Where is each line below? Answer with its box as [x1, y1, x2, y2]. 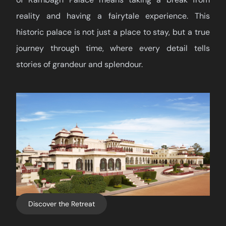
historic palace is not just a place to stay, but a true [16, 27, 210, 38]
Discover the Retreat [28, 199, 95, 208]
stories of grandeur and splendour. [16, 59, 143, 70]
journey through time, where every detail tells [16, 43, 210, 54]
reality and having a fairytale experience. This [16, 11, 210, 22]
